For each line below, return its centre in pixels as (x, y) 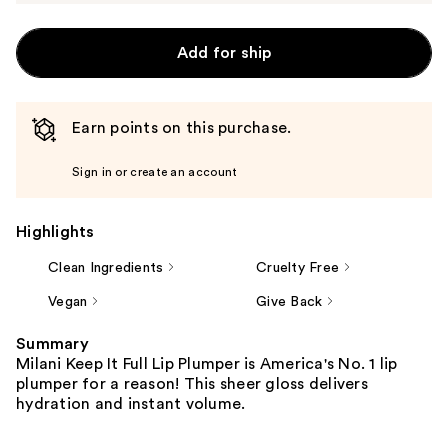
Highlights (55, 231)
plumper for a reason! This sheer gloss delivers (192, 383)
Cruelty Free (297, 267)
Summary (52, 343)
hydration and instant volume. (131, 403)
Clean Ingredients (106, 267)
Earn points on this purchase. (182, 127)
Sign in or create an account (155, 171)
